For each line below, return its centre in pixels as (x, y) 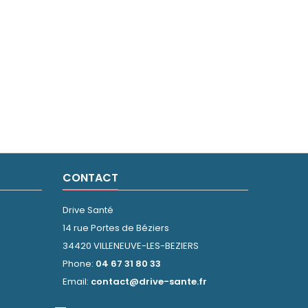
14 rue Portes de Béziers (116, 228)
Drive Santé (88, 210)
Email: (77, 282)
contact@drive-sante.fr (149, 282)
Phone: (79, 264)
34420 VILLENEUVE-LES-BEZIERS (131, 246)
